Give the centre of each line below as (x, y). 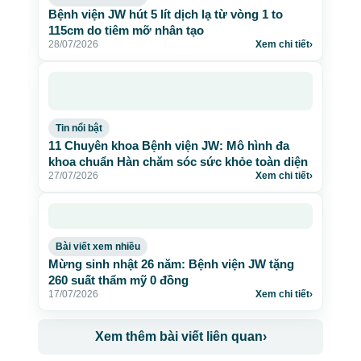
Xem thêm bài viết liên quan (178, 336)
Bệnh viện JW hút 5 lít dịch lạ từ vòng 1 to (166, 14)
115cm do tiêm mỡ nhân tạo (126, 30)
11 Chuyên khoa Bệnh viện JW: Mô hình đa (169, 145)
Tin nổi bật (79, 128)
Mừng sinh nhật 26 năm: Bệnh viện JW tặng (171, 264)
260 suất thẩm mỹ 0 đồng (118, 280)
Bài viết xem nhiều (98, 247)
